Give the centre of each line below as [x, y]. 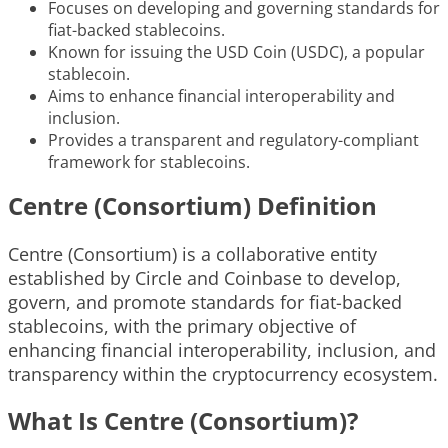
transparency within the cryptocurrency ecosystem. [223, 373]
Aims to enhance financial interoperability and [221, 95]
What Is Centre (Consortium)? [183, 420]
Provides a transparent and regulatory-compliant [233, 139]
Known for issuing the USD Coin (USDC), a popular [236, 51]
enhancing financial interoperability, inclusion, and [222, 349]
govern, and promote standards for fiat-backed [205, 301]
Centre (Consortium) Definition [192, 205]
